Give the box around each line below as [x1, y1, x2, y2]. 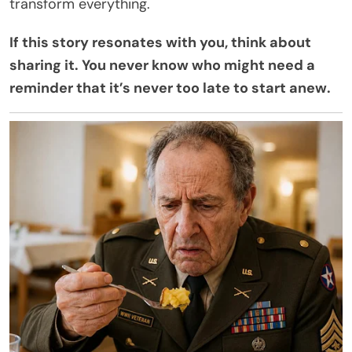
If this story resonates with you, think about [9, 32, 311, 52]
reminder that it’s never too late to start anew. [9, 78, 331, 97]
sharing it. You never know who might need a [9, 55, 315, 75]
